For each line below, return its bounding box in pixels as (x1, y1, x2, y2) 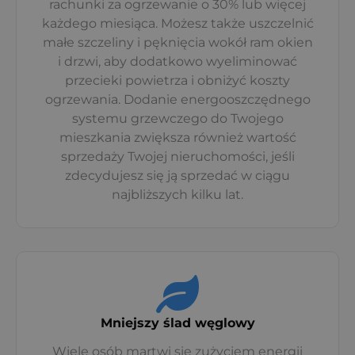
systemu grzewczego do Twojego (71, 110, 284, 126)
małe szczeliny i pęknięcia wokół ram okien (42, 34, 313, 50)
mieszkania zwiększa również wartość (59, 129, 296, 145)
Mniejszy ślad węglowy (100, 315, 255, 331)
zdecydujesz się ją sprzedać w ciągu (65, 167, 290, 183)
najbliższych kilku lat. (112, 186, 243, 202)
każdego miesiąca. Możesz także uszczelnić (41, 15, 314, 31)
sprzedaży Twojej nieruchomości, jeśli (60, 148, 295, 164)
